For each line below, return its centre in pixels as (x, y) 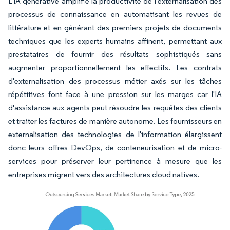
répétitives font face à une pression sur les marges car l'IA (115, 94)
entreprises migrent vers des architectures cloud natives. (104, 174)
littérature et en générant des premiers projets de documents (115, 27)
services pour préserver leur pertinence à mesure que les (115, 161)
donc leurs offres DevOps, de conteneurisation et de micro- (115, 148)
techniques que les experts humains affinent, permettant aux (115, 41)
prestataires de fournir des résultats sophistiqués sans (115, 54)
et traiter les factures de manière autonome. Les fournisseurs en (115, 121)
